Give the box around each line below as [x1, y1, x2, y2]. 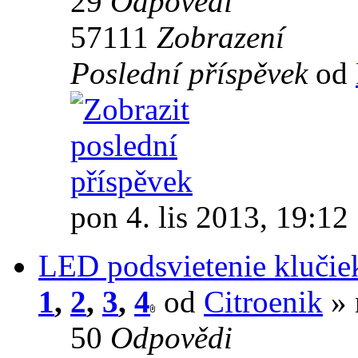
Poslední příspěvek [70, 55, 316, 90]
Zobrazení [157, 19, 284, 54]
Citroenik [204, 284, 323, 319]
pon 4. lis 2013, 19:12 [70, 199, 348, 234]
